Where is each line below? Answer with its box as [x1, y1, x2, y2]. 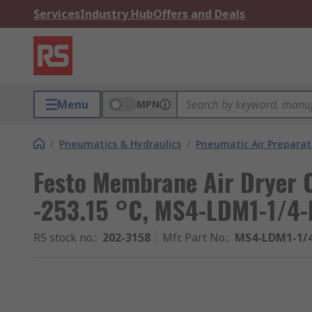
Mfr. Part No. [162, 230, 227, 245]
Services [33, 6, 80, 22]
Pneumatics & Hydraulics [59, 137, 181, 150]
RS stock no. [33, 230, 95, 245]
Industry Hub [80, 6, 153, 22]
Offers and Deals [153, 6, 245, 22]
